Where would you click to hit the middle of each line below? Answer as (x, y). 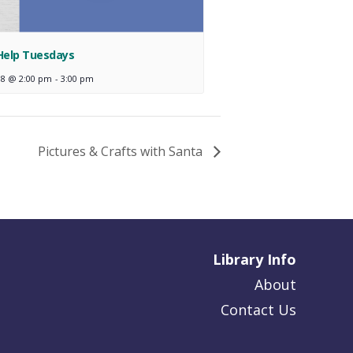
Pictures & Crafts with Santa (122, 151)
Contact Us (258, 309)
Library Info (254, 259)
